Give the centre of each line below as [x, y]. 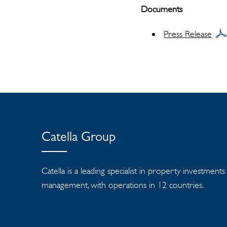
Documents [162, 9]
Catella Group [79, 138]
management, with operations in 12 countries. [123, 185]
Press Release [188, 34]
